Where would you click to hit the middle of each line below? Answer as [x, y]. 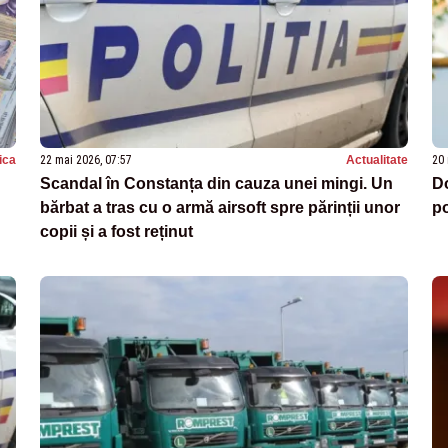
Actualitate [377, 159]
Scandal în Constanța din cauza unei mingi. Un [216, 183]
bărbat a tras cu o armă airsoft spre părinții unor [220, 207]
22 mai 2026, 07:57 [86, 159]
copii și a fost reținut [116, 231]
